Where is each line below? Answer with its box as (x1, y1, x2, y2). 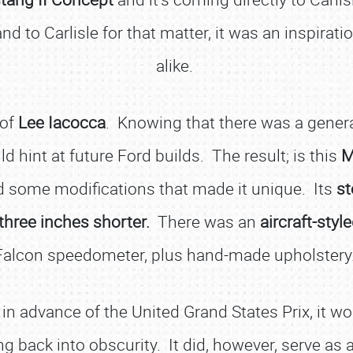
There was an (149, 210, 260, 232)
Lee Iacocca (18, 111, 106, 133)
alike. (156, 54, 197, 76)
